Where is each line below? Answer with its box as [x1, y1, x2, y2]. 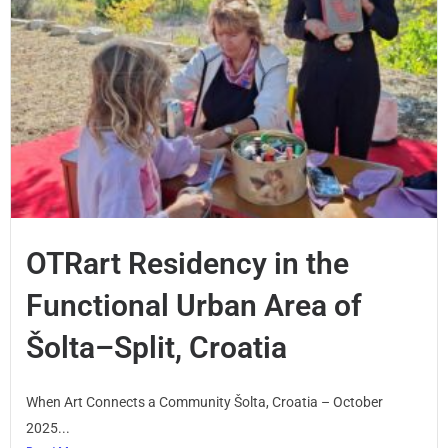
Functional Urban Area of [26, 288, 362, 324]
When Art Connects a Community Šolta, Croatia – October [26, 394, 383, 411]
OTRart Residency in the [26, 246, 349, 282]
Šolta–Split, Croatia [26, 330, 287, 366]
